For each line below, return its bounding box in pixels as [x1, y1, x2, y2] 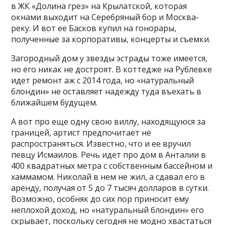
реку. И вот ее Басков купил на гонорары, [11, 22, 177, 34]
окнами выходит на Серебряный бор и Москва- [11, 11, 199, 23]
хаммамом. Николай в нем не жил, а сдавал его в [11, 171, 205, 182]
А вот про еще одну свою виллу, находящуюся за [11, 116, 206, 127]
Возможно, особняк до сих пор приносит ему [11, 193, 189, 204]
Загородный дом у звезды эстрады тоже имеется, [11, 52, 208, 64]
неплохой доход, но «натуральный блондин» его [11, 204, 204, 215]
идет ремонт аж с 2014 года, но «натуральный [11, 74, 194, 86]
